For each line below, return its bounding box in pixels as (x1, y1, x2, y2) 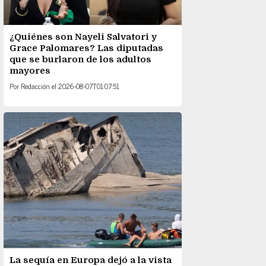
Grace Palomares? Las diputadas (9, 43, 163, 53)
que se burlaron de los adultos (9, 54, 151, 65)
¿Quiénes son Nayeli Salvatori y (9, 31, 157, 42)
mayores (9, 65, 50, 76)
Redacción (21, 80, 50, 92)
